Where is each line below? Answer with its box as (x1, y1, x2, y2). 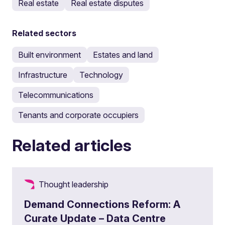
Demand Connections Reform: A (24, 198, 180, 210)
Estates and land (93, 50, 153, 60)
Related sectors (12, 28, 76, 38)
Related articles (12, 135, 132, 155)
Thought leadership (39, 179, 108, 189)
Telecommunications (18, 90, 93, 100)
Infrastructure (18, 70, 67, 80)
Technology (79, 70, 123, 80)
